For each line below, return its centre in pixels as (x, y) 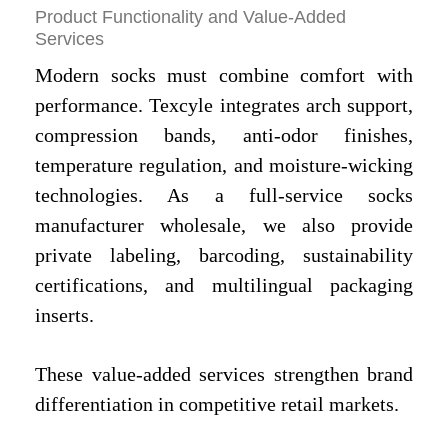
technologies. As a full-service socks (224, 195)
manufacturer (89, 225)
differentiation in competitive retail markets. (217, 404)
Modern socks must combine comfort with (224, 75)
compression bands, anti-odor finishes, (224, 135)
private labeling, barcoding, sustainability (224, 255)
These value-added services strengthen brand (224, 374)
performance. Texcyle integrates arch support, (224, 105)
